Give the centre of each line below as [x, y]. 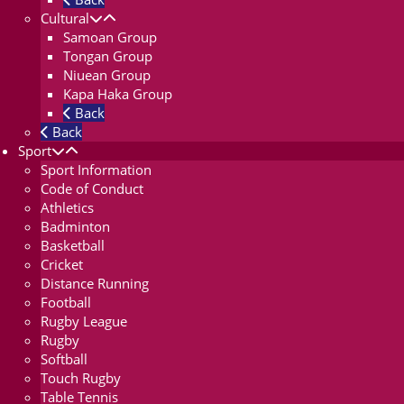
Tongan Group [108, 56]
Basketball [73, 246]
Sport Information [96, 170]
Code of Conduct [92, 189]
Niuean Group [107, 75]
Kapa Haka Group [118, 94]
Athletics [67, 208]
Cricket [62, 265]
